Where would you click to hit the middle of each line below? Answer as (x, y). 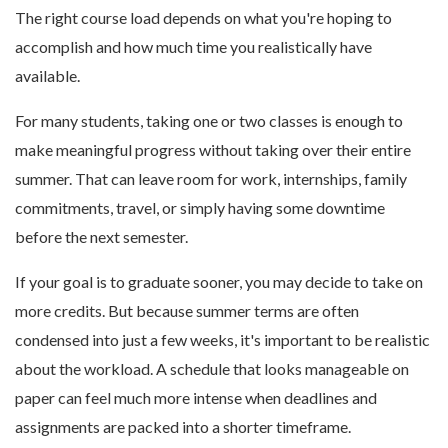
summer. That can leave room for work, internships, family (211, 178)
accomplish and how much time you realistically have (193, 46)
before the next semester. (101, 236)
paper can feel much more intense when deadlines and (196, 397)
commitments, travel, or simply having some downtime (200, 207)
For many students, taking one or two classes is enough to (209, 120)
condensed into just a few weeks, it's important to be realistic (222, 339)
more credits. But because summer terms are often (187, 310)
